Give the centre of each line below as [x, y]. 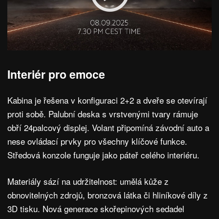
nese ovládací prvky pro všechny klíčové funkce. [97, 141]
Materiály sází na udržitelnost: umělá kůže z [88, 181]
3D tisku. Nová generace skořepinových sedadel [96, 208]
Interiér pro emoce [56, 74]
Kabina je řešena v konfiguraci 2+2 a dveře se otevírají [107, 100]
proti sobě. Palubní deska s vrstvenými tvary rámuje [103, 113]
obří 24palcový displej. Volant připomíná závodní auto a [108, 127]
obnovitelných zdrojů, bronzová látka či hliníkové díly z [108, 195]
